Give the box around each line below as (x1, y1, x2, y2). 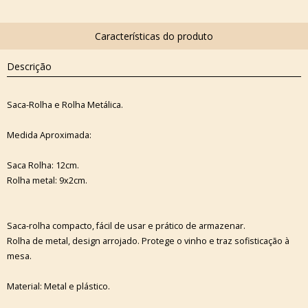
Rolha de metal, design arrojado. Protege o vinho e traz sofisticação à (7, 234, 289, 247)
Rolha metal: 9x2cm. (7, 174, 89, 186)
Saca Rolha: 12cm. (7, 159, 81, 171)
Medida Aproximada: (7, 129, 91, 141)
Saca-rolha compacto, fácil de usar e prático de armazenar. (7, 219, 245, 232)
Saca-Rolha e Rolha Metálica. (7, 98, 123, 111)
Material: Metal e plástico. (7, 280, 110, 292)
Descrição (7, 60, 52, 73)
